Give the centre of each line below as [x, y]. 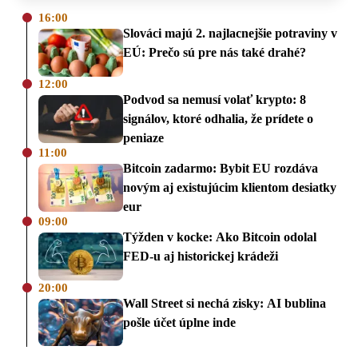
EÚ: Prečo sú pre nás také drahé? [215, 53]
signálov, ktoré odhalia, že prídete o [218, 119]
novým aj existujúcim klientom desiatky [230, 188]
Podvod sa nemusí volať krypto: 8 [215, 100]
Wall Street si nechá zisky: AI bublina [225, 303]
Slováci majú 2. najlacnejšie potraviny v [230, 34]
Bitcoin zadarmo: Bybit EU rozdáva [221, 169]
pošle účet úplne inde [179, 322]
